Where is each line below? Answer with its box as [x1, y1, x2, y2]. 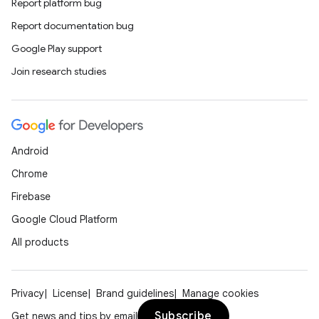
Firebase [11, 190, 51, 203]
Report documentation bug [11, 19, 134, 32]
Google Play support [11, 42, 102, 55]
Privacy [11, 287, 44, 300]
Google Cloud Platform [11, 213, 117, 226]
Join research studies [11, 65, 106, 78]
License [53, 287, 88, 300]
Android [11, 145, 48, 157]
